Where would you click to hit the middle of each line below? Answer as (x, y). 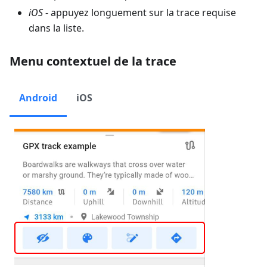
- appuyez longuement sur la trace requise (139, 12)
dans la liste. (56, 28)
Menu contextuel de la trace (93, 61)
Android (38, 97)
